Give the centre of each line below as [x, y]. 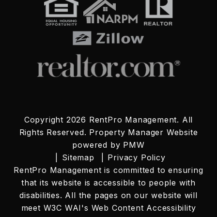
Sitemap [78, 157]
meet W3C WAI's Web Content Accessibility [108, 208]
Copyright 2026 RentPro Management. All [108, 120]
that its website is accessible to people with [108, 183]
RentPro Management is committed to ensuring [108, 170]
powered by [98, 145]
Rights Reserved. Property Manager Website [108, 132]
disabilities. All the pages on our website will [108, 195]
